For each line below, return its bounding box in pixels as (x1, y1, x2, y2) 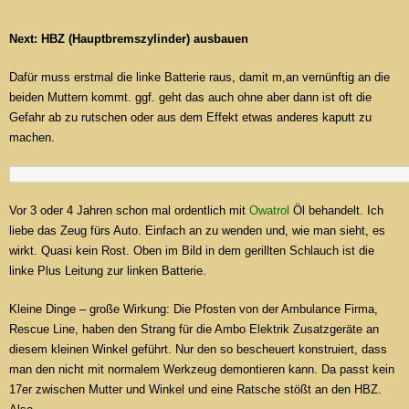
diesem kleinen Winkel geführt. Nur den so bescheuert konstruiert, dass (9, 342, 387, 357)
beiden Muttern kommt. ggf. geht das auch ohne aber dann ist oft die (9, 90, 372, 105)
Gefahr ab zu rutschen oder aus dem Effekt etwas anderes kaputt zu (9, 110, 372, 125)
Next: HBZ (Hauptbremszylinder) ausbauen (9, 32, 248, 47)
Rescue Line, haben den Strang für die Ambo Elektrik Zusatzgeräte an (9, 322, 379, 337)
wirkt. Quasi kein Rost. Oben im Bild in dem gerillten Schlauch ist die (9, 244, 374, 258)
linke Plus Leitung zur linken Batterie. (9, 264, 206, 278)
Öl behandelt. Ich (289, 204, 383, 218)
